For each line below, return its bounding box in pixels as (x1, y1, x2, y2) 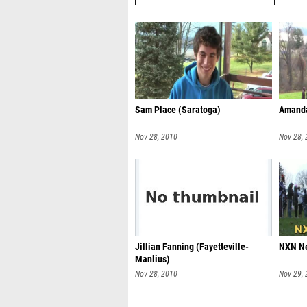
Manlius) (135, 254, 170, 265)
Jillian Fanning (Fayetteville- (135, 241, 249, 253)
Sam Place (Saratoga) (135, 104, 221, 116)
